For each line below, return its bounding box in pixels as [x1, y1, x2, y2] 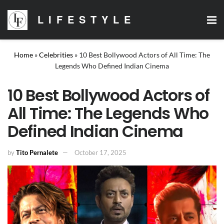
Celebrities [39, 50, 73, 59]
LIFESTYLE [37, 11, 135, 26]
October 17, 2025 [74, 148, 126, 156]
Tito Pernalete [16, 148, 58, 156]
